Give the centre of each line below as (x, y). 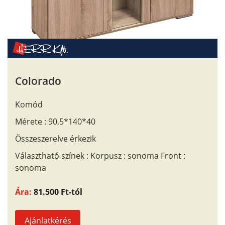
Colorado (38, 81)
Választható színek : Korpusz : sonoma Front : (100, 156)
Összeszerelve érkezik (55, 139)
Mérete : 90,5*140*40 (55, 122)
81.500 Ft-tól (58, 192)
